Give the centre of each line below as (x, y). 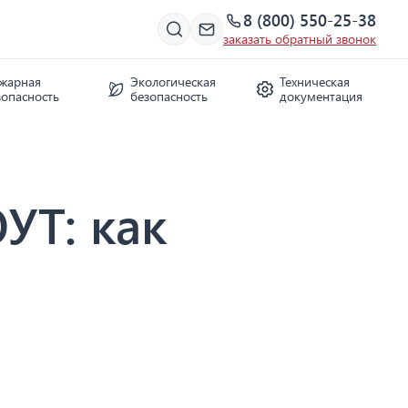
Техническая (314, 82)
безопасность (169, 96)
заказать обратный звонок (300, 39)
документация (321, 96)
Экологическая (173, 82)
